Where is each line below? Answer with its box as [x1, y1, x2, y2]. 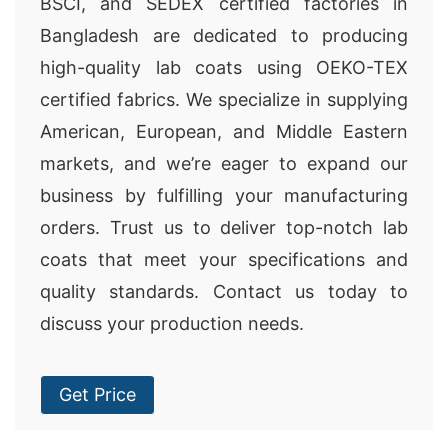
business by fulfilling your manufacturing [40, 185, 408, 206]
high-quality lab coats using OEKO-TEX [40, 57, 408, 78]
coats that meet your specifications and [40, 249, 408, 270]
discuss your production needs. [40, 313, 304, 334]
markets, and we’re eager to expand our [40, 153, 408, 174]
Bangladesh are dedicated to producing [40, 25, 408, 46]
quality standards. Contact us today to [40, 281, 408, 302]
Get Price [59, 384, 136, 405]
